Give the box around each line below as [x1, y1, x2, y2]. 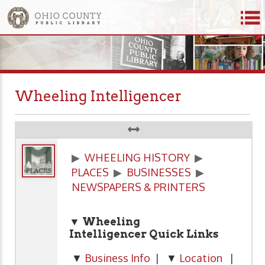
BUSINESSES [127, 166, 191, 179]
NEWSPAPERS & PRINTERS [72, 180, 205, 194]
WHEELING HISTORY [85, 151, 190, 164]
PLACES [72, 166, 109, 179]
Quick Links [149, 228, 218, 241]
